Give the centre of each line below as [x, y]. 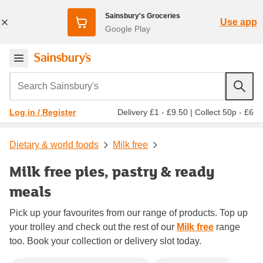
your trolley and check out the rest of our [93, 227]
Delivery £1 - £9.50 [153, 112]
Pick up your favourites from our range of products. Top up [129, 213]
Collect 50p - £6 [224, 112]
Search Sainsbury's [53, 80]
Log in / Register [43, 112]
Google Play [127, 28]
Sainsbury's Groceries [142, 16]
